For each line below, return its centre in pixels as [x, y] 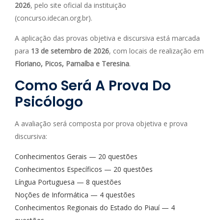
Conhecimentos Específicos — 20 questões [84, 169]
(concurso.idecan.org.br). [54, 18]
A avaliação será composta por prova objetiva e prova [101, 124]
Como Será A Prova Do [93, 86]
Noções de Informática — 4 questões [75, 195]
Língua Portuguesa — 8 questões [68, 182]
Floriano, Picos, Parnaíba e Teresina [72, 64]
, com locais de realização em [156, 51]
